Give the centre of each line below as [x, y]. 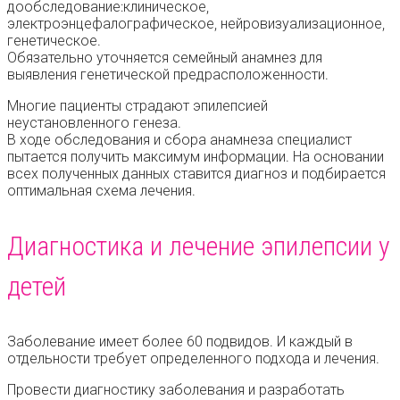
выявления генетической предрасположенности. [168, 74]
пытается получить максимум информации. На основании [196, 156]
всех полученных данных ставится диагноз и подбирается [196, 173]
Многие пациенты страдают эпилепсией [137, 105]
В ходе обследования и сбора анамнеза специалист [179, 139]
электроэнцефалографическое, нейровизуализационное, [196, 23]
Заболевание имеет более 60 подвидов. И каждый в [180, 341]
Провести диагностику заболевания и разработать [176, 389]
